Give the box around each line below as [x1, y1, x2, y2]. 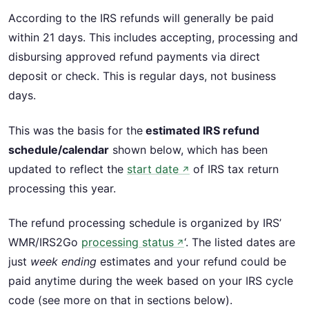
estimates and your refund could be [97, 255, 286, 269]
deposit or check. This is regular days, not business [8, 69, 276, 83]
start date [127, 161, 179, 176]
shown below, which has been [109, 142, 268, 157]
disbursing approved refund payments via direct [8, 50, 260, 64]
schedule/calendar [8, 142, 109, 157]
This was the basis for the [8, 123, 143, 137]
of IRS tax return [190, 161, 279, 176]
